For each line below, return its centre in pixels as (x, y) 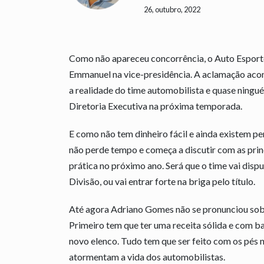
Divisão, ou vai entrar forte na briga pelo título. (162, 181)
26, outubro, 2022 (172, 9)
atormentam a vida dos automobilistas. (147, 256)
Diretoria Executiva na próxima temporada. (156, 105)
